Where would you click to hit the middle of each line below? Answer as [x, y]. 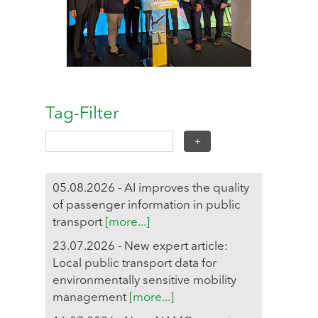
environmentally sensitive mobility [144, 280]
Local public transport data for [135, 263]
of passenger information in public [147, 205]
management [91, 297]
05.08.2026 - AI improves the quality [151, 188]
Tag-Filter [82, 114]
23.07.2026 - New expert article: [140, 246]
